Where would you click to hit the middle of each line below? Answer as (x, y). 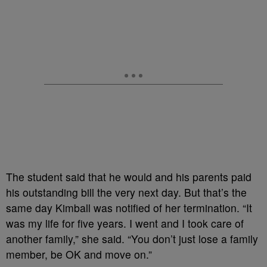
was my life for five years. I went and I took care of (125, 223)
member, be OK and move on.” (79, 254)
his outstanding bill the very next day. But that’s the (126, 192)
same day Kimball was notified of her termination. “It (129, 208)
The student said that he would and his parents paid (129, 177)
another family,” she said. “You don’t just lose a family (132, 239)
